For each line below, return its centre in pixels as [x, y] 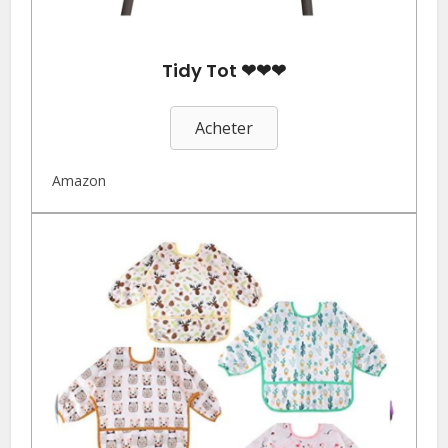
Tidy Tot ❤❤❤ [224, 71]
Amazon [79, 181]
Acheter [224, 128]
